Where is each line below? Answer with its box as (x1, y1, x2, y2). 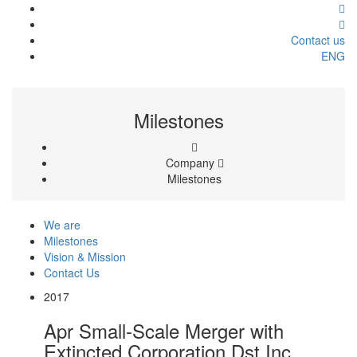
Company (165, 155, 218, 171)
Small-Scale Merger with (79, 316, 284, 344)
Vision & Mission (44, 249, 126, 265)
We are (44, 217, 80, 233)
